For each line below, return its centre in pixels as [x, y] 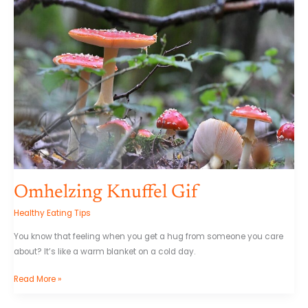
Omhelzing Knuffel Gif [106, 192]
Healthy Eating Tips [52, 213]
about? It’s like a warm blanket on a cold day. [104, 252]
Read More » [37, 279]
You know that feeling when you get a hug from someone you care [148, 237]
